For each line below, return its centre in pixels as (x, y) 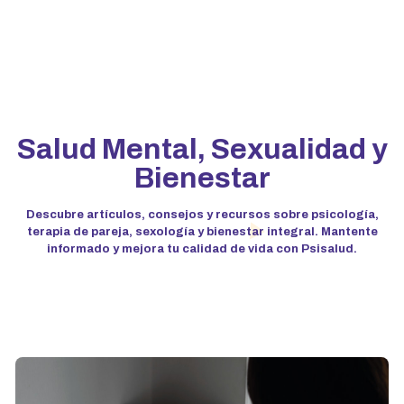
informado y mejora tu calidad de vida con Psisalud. (202, 249)
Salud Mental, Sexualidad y (202, 150)
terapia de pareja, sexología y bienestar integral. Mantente (202, 232)
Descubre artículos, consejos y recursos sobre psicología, (202, 215)
